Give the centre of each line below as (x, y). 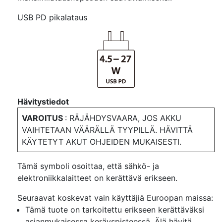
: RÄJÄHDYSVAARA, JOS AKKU (123, 118)
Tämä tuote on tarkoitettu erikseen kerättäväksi (115, 210)
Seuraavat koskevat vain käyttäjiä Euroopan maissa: (115, 198)
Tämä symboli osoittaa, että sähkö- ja (88, 166)
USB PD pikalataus (52, 18)
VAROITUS (43, 118)
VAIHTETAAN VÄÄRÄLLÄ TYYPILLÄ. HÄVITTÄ (107, 130)
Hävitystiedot (43, 102)
